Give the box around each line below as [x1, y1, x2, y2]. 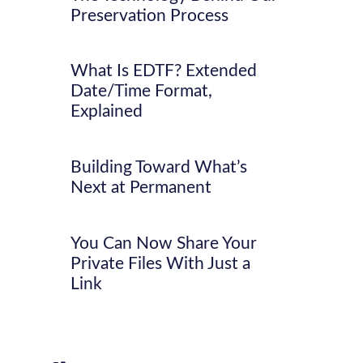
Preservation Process [70, 6, 229, 24]
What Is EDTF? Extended [70, 62, 258, 80]
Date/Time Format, [70, 83, 213, 100]
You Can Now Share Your [70, 234, 258, 252]
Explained [70, 103, 143, 121]
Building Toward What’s [70, 158, 248, 176]
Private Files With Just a [70, 254, 251, 272]
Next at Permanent [70, 178, 212, 196]
